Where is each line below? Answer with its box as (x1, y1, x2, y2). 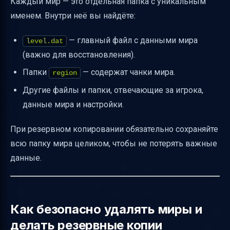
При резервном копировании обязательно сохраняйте (10, 124, 218, 134)
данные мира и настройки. (23, 99, 124, 109)
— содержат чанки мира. (81, 67, 175, 78)
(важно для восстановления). (23, 49, 135, 60)
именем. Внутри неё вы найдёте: (10, 10, 136, 21)
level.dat (26, 36, 63, 45)
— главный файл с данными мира (67, 35, 198, 45)
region (52, 69, 77, 78)
